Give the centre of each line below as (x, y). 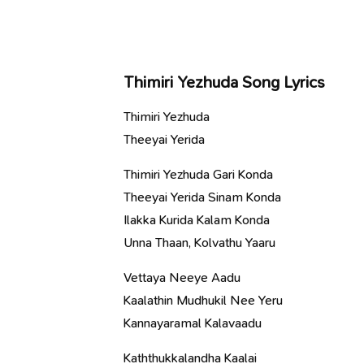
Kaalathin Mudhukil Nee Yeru (203, 300)
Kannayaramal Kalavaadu (193, 323)
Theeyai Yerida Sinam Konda (202, 197)
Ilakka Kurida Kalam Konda (197, 220)
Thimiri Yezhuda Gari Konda (198, 174)
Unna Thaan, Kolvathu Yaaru (199, 243)
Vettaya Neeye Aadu (182, 277)
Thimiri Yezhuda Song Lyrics (224, 82)
